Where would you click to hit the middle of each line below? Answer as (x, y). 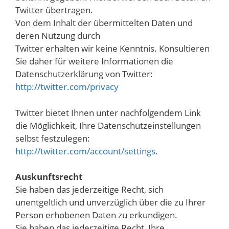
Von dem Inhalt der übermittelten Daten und (104, 23)
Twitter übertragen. (54, 10)
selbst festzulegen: (53, 138)
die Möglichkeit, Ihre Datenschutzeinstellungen (108, 125)
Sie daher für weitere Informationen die (94, 61)
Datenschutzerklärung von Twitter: (84, 74)
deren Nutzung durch (58, 36)
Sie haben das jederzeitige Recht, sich (89, 190)
